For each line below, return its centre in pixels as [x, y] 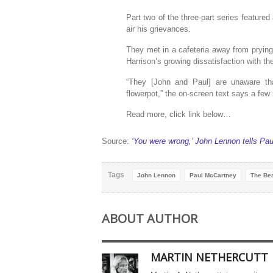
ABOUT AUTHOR [150, 218]
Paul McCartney [213, 175]
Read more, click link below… [179, 114]
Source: [117, 141]
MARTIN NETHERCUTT [209, 257]
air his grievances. [158, 29]
